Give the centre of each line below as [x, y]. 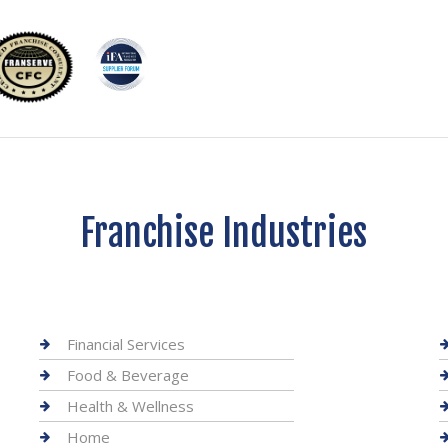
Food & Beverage [127, 375]
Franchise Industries [224, 233]
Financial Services [125, 344]
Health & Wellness [130, 406]
